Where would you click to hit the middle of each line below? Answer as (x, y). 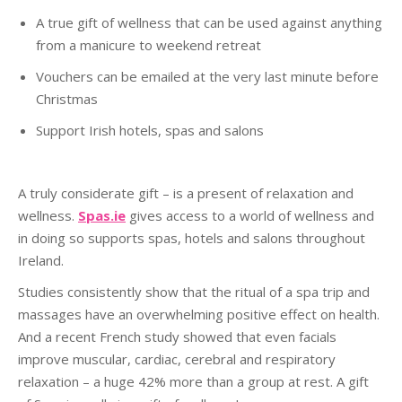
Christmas (67, 99)
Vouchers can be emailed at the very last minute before (207, 76)
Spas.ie (102, 215)
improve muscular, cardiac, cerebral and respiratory (177, 359)
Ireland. (41, 260)
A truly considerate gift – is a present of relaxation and (186, 193)
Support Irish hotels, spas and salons (150, 130)
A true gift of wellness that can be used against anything (209, 22)
